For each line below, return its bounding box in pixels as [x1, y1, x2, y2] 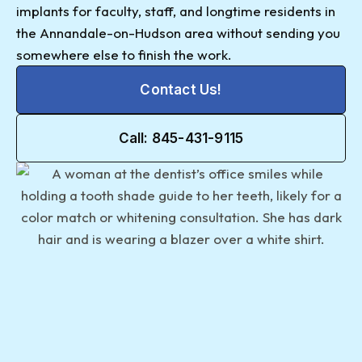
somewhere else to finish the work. [16, 46, 232, 64]
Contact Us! [140, 82, 222, 99]
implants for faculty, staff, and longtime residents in [16, 2, 335, 20]
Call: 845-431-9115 [118, 130, 244, 147]
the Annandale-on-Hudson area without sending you [16, 24, 340, 42]
